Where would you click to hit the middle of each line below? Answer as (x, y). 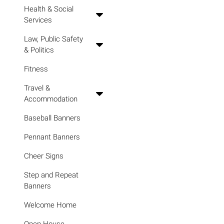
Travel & (37, 88)
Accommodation (51, 99)
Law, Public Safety (53, 39)
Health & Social (49, 9)
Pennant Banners (52, 137)
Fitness (36, 69)
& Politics (39, 50)
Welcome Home (50, 205)
